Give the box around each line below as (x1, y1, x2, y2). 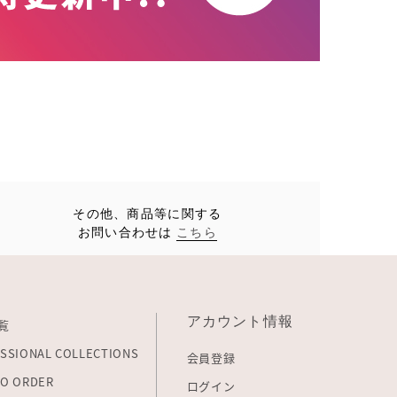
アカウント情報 (186, 308, 293, 331)
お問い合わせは (77, 221, 177, 240)
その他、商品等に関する (73, 202, 222, 222)
